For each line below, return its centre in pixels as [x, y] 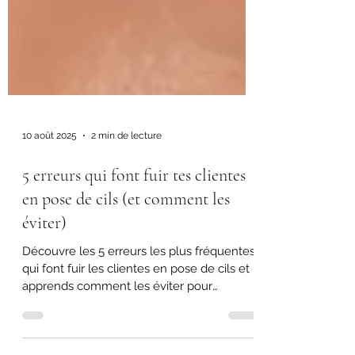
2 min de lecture [126, 249]
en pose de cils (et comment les [126, 313]
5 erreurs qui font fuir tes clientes [134, 289]
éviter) [44, 336]
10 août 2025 [50, 249]
